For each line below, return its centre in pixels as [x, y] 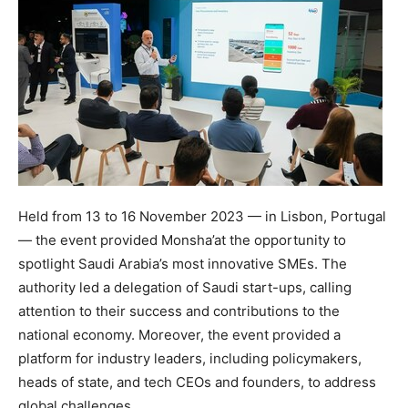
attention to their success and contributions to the [179, 311]
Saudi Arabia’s [123, 264]
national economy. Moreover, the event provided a [179, 335]
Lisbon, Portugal [333, 216]
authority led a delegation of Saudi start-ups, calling [185, 287]
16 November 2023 [183, 216]
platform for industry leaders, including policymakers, [190, 358]
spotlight [48, 264]
